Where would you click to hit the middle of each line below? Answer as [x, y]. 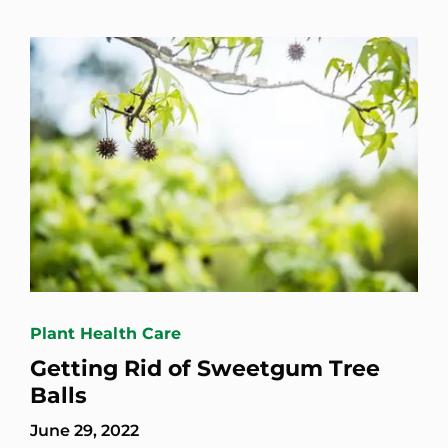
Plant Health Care [105, 333]
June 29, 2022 [84, 430]
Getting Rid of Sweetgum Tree [205, 368]
